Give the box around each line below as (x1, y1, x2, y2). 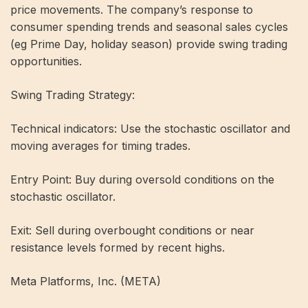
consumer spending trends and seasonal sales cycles (10, 19, 288, 34)
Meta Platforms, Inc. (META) (10, 274, 161, 288)
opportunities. (10, 54, 82, 68)
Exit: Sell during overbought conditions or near (10, 223, 254, 237)
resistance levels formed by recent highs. (10, 240, 225, 254)
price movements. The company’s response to (10, 2, 253, 16)
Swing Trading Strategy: (10, 87, 135, 102)
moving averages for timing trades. (10, 138, 190, 153)
